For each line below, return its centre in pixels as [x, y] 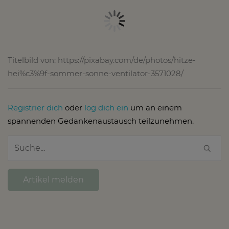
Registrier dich [35, 107]
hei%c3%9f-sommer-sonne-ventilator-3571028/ [96, 73]
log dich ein [106, 107]
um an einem [155, 107]
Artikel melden [53, 179]
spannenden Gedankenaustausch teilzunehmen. [101, 121]
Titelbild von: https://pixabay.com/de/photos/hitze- [102, 60]
